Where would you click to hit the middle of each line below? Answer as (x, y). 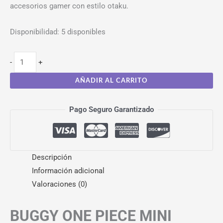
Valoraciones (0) (59, 184)
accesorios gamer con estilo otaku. (69, 6)
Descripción (52, 158)
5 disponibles (83, 32)
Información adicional (68, 171)
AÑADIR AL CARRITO (111, 80)
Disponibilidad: (35, 32)
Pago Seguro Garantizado (111, 109)
